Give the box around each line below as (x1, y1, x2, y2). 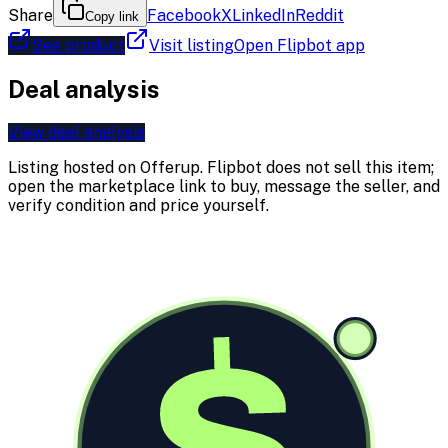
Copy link (85, 8, 139, 24)
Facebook (147, 5, 221, 25)
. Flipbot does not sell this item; (200, 157, 434, 177)
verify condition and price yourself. (8, 195, 269, 215)
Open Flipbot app (234, 35, 365, 55)
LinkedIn (232, 5, 295, 25)
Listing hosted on (8, 157, 140, 177)
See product (32, 35, 125, 55)
